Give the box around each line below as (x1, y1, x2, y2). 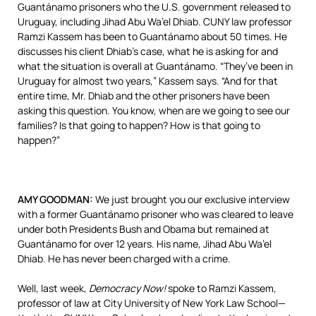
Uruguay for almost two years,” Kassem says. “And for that (18, 74, 278, 87)
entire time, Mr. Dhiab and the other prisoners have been (18, 89, 269, 102)
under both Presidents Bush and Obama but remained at (18, 222, 269, 236)
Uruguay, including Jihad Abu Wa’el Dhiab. (18, 15, 203, 28)
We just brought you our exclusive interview (93, 193, 290, 206)
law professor (229, 15, 292, 28)
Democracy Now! (89, 281, 166, 295)
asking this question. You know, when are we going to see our (18, 104, 290, 117)
